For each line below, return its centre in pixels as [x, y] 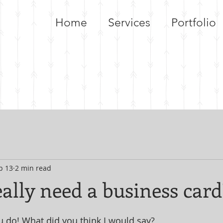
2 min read [33, 168]
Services [129, 23]
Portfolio [194, 23]
